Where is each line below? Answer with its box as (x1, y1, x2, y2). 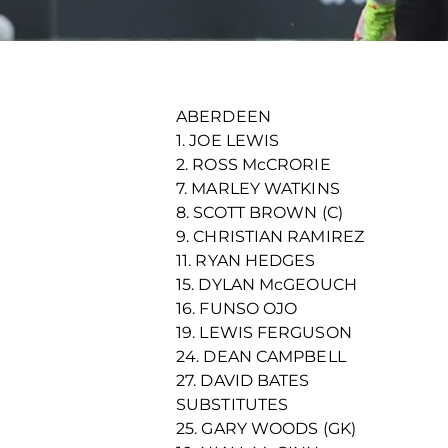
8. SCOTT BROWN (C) (176, 203, 343, 222)
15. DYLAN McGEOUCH (176, 275, 357, 294)
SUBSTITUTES (176, 395, 289, 414)
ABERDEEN (176, 107, 271, 126)
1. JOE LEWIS (176, 131, 280, 150)
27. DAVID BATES (176, 371, 310, 390)
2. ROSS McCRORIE (176, 155, 331, 174)
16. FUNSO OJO (176, 299, 298, 318)
